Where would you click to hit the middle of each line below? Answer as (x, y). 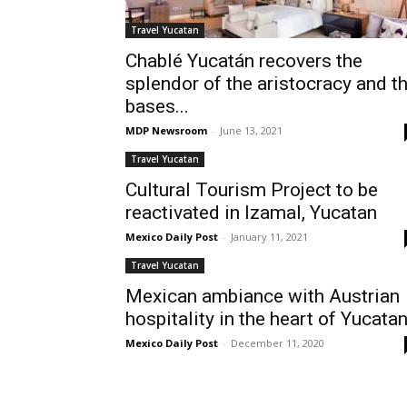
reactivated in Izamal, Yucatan (251, 213)
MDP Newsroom (166, 130)
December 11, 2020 (278, 343)
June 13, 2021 (251, 130)
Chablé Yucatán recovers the (244, 61)
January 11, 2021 (269, 237)
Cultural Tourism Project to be (252, 190)
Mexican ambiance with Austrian (263, 296)
